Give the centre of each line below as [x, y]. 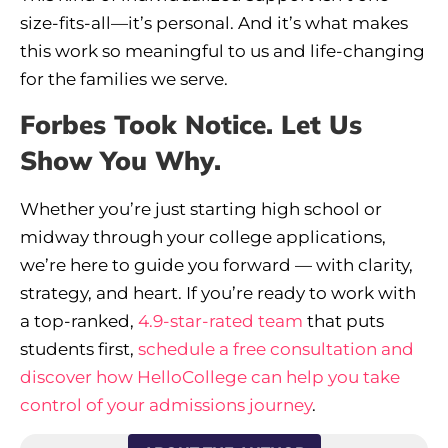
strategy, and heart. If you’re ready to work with [218, 293]
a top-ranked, [79, 321]
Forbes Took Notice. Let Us [191, 125]
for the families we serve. [124, 79]
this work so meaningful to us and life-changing [222, 51]
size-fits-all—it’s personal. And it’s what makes [214, 23]
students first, [79, 349]
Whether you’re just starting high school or [201, 209]
